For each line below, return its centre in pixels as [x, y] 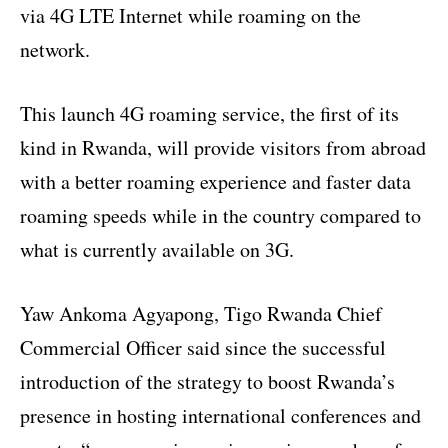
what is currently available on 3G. [157, 249]
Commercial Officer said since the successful [203, 347]
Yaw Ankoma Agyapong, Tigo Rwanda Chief [201, 313]
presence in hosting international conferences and [220, 415]
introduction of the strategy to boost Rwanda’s [207, 381]
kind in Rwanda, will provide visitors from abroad [223, 147]
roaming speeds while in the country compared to [220, 215]
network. [55, 49]
